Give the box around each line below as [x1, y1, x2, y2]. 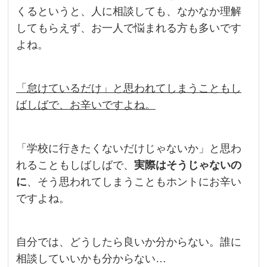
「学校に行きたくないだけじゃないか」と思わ [16, 142, 242, 155]
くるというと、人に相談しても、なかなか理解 [16, 5, 242, 18]
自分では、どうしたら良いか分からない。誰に [16, 236, 242, 249]
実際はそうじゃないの [134, 159, 242, 172]
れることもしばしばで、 [16, 159, 135, 172]
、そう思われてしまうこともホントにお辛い [27, 176, 242, 188]
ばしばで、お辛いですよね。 [16, 99, 156, 111]
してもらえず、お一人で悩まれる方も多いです [16, 22, 242, 35]
